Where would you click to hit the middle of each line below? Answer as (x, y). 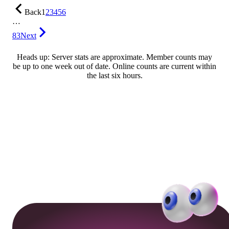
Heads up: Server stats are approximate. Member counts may (114, 57)
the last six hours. (114, 76)
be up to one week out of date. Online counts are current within (114, 66)
